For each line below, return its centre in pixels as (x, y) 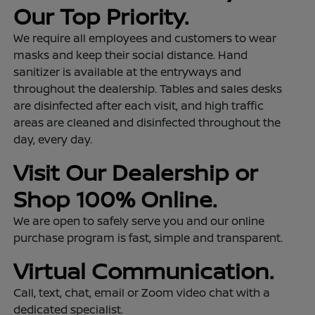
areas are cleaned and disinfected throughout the (147, 122)
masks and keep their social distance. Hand (131, 54)
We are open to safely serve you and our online (139, 220)
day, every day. (53, 139)
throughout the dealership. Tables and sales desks (148, 88)
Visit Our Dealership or (136, 172)
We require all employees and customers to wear (145, 38)
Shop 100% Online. (115, 199)
